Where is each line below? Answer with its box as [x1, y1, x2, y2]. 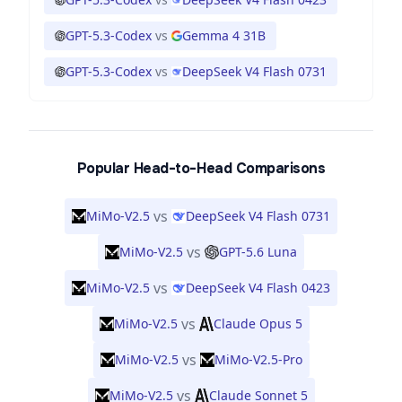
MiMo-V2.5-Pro [214, 351, 302, 368]
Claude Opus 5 [214, 315, 302, 332]
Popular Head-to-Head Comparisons [76, 159, 326, 178]
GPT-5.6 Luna [219, 243, 297, 260]
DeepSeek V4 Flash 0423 [186, 279, 330, 296]
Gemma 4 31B [182, 27, 266, 44]
